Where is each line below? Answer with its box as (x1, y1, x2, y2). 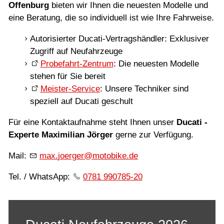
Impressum (17, 37, 67, 49)
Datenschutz (17, 57, 72, 68)
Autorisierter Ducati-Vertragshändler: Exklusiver (29, 34, 209, 44)
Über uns (17, 97, 57, 108)
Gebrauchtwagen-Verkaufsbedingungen (17, 77, 192, 88)
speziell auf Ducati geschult (29, 96, 133, 106)
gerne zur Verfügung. (113, 130, 193, 140)
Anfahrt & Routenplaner (17, 116, 121, 128)
